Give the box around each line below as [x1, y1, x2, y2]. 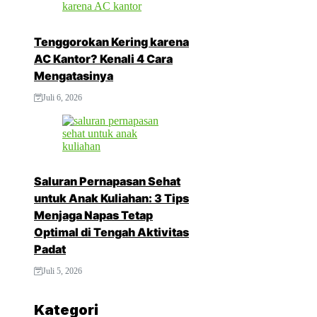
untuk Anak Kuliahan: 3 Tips [34, 190, 189, 205]
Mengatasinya [34, 68, 113, 83]
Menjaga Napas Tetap [34, 207, 153, 222]
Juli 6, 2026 [42, 92, 82, 103]
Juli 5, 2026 [42, 265, 82, 276]
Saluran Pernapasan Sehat [34, 173, 180, 188]
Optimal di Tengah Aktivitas [34, 224, 189, 239]
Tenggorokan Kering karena [34, 34, 189, 49]
